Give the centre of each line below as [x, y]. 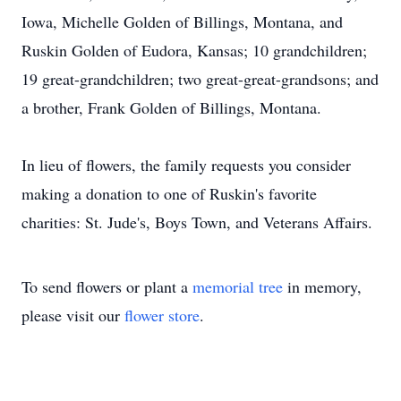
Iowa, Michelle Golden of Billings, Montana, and [182, 21]
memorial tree [238, 286]
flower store [162, 315]
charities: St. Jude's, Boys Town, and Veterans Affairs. [197, 222]
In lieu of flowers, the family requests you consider [186, 165]
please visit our [73, 315]
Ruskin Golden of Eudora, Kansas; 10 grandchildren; [194, 50]
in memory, [322, 286]
